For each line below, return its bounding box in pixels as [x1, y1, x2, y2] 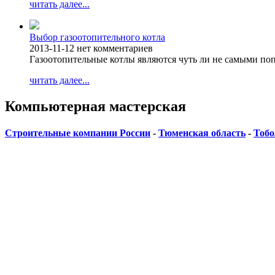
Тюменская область [158, 128, 246, 139]
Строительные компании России [5, 128, 150, 139]
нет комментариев [77, 42, 153, 53]
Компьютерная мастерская [5, 98, 186, 114]
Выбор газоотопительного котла [29, 31, 165, 42]
